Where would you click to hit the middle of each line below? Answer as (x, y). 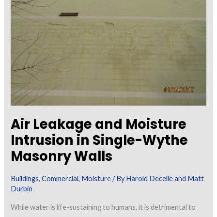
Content (24, 40)
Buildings (25, 178)
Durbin (22, 188)
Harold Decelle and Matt (165, 178)
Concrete (25, 66)
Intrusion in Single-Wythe (100, 140)
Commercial (60, 178)
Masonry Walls (62, 156)
